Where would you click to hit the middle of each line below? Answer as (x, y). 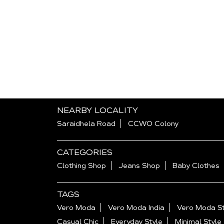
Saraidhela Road (86, 124)
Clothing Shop (81, 166)
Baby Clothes (196, 166)
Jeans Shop (139, 166)
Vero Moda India (136, 208)
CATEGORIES (85, 152)
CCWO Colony (153, 124)
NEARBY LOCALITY (97, 110)
